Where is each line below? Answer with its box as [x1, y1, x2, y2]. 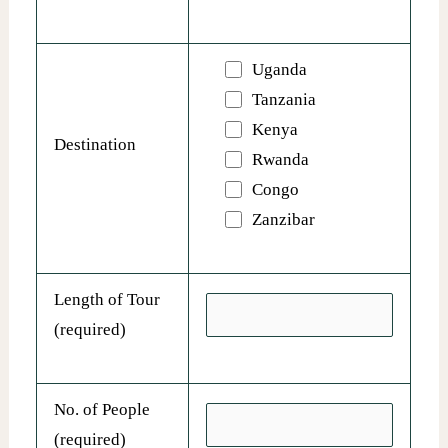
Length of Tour [54, 290, 161, 309]
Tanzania [251, 90, 316, 109]
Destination [54, 135, 137, 154]
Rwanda [251, 150, 309, 169]
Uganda [251, 60, 307, 79]
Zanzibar [251, 210, 315, 229]
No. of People [54, 400, 151, 419]
